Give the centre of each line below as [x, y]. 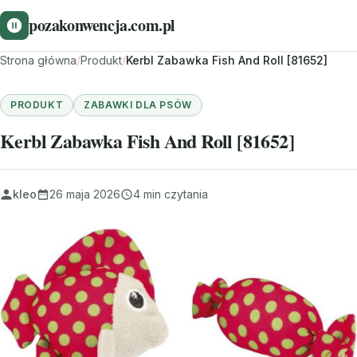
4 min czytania [171, 194]
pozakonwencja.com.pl [102, 25]
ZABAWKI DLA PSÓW [138, 105]
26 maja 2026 [85, 194]
